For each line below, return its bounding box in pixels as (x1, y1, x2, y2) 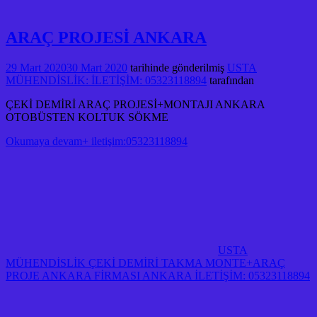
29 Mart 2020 (6, 61, 67, 74)
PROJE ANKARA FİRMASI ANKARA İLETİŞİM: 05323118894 (6, 269, 310, 282)
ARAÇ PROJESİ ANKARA (6, 28, 207, 47)
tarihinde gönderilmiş (127, 61, 224, 74)
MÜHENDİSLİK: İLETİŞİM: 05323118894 (6, 74, 207, 86)
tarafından (207, 74, 254, 86)
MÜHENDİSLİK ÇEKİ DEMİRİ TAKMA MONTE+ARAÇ (6, 256, 285, 269)
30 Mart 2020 (67, 61, 127, 74)
